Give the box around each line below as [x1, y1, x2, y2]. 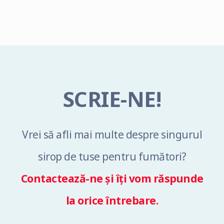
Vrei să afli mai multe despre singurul [22, 127, 202, 142]
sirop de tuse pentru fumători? [38, 149, 186, 164]
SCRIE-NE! [62, 84, 161, 113]
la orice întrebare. [65, 193, 158, 208]
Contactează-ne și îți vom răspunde [20, 171, 203, 186]
